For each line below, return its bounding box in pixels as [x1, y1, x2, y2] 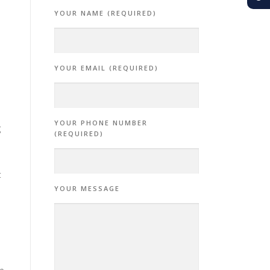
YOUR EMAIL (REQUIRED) [54, 63, 159, 72]
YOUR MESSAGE [54, 184, 120, 193]
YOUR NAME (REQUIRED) [54, 8, 157, 17]
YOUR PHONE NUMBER [54, 118, 148, 127]
